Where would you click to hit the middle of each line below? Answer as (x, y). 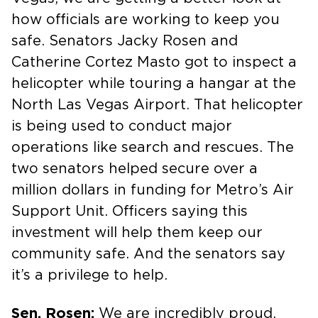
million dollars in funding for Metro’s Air (153, 190)
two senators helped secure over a (135, 169)
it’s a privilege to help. (89, 275)
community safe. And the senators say (148, 254)
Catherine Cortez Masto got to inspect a (154, 62)
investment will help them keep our (137, 232)
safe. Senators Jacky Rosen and (125, 41)
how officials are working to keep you (146, 20)
